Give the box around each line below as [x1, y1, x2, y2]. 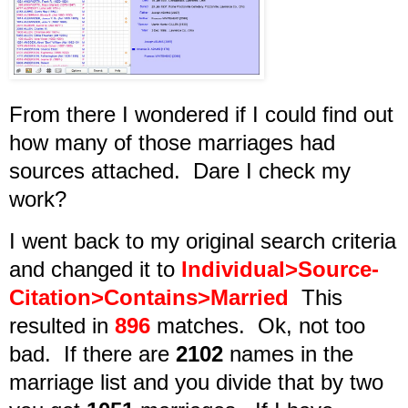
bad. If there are [9, 342, 176, 367]
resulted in [9, 313, 115, 339]
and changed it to [9, 257, 181, 282]
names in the [223, 342, 353, 367]
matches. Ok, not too [150, 313, 365, 339]
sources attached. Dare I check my [9, 158, 351, 183]
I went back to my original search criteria [9, 229, 396, 254]
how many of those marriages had [9, 129, 335, 155]
